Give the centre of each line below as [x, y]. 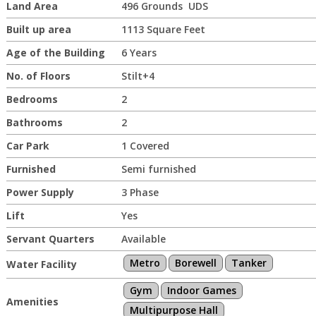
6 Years [139, 53]
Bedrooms [32, 99]
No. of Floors [38, 76]
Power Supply [40, 192]
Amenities [32, 302]
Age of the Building [56, 53]
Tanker [249, 263]
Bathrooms [35, 122]
